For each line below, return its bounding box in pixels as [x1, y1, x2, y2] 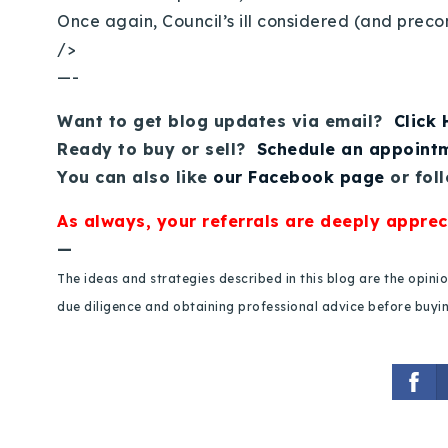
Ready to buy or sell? [57, 139, 257, 159]
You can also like [57, 167, 213, 187]
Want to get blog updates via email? [57, 111, 394, 131]
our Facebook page [213, 167, 385, 187]
